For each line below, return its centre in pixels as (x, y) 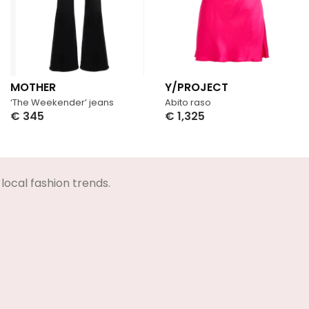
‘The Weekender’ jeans (62, 102)
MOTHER (33, 87)
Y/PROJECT (197, 87)
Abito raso (188, 102)
